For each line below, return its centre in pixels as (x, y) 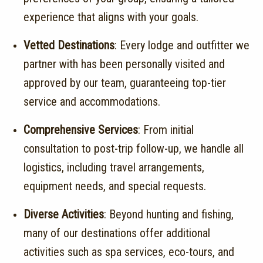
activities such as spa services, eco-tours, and (129, 252)
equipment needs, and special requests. (115, 186)
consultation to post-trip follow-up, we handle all (134, 148)
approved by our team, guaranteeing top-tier (125, 82)
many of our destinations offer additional (117, 233)
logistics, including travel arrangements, (114, 167)
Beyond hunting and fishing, (171, 214)
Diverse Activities (64, 214)
